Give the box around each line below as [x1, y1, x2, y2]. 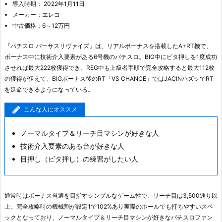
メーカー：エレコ [12, 10, 60, 18]
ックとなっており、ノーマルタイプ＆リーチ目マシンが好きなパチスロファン [4, 213, 213, 221]
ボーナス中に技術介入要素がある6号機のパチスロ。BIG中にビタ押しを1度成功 [4, 53, 217, 60]
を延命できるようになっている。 [4, 85, 94, 93]
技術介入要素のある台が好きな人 [20, 141, 124, 150]
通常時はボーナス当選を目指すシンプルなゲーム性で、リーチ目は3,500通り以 [4, 191, 218, 199]
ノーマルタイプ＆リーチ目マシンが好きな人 [20, 128, 159, 137]
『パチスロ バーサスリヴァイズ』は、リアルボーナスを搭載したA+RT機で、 [4, 42, 212, 50]
